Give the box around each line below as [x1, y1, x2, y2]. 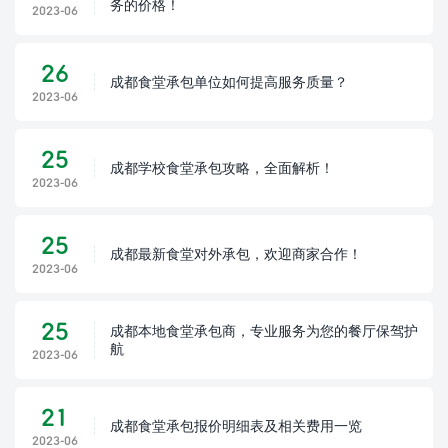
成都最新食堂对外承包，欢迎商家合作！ [110, 245, 362, 262]
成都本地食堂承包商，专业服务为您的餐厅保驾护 [110, 322, 418, 339]
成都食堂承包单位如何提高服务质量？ [110, 73, 348, 90]
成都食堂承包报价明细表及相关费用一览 [110, 417, 362, 434]
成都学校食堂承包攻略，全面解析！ [110, 159, 334, 176]
